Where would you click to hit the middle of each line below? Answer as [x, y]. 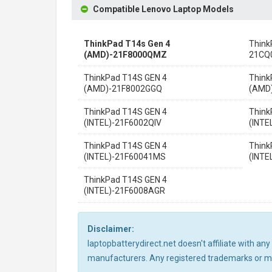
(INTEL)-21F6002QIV [123, 123]
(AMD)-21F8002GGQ [123, 89]
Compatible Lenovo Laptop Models [163, 9]
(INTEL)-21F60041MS [125, 157]
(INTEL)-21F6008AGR [124, 191]
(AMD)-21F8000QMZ [125, 55]
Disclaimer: [111, 229]
